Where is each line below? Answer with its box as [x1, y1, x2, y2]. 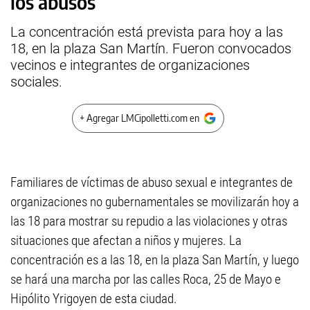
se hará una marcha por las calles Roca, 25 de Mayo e [10, 271, 281, 287]
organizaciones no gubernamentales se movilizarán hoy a [10, 194, 299, 210]
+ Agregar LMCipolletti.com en [80, 112, 199, 124]
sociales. [10, 73, 62, 90]
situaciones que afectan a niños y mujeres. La [10, 232, 241, 248]
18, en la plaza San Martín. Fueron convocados [10, 40, 291, 57]
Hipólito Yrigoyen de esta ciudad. [10, 291, 177, 307]
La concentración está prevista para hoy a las [10, 24, 283, 40]
